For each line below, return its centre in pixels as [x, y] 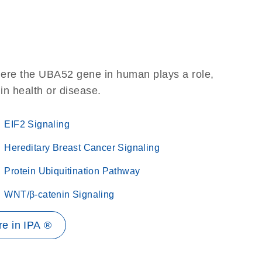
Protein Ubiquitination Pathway [72, 171]
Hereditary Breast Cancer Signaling [82, 148]
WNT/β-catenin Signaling [59, 194]
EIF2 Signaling [37, 124]
